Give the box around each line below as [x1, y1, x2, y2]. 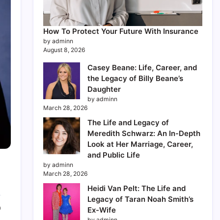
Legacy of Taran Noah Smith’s [87, 194, 193, 204]
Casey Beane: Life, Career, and [87, 63, 197, 73]
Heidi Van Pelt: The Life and [87, 184, 186, 193]
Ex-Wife [87, 205, 116, 215]
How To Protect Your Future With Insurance [43, 27, 198, 36]
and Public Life [87, 150, 140, 160]
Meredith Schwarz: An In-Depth [87, 129, 200, 138]
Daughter [87, 84, 121, 94]
